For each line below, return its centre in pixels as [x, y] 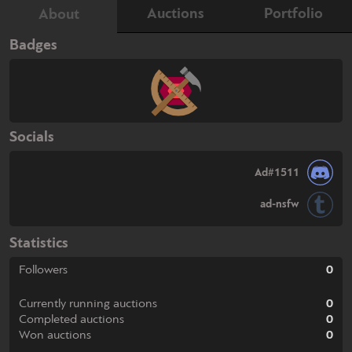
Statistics [39, 244]
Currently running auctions [88, 304]
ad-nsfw [280, 205]
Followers [43, 270]
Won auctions [55, 335]
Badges [33, 45]
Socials [32, 138]
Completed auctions [71, 319]
